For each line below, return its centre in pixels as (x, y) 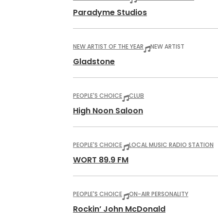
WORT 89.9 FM (101, 160)
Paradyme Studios (110, 12)
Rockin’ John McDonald (119, 209)
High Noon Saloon (108, 111)
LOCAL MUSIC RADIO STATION (171, 145)
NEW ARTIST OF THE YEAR (108, 46)
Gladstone (94, 62)
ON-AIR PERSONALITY (159, 194)
